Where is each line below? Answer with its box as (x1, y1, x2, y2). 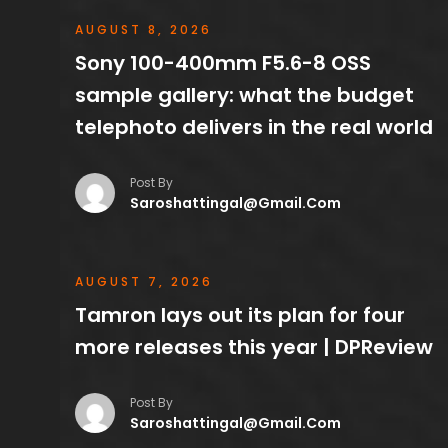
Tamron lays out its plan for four (75, 300, 405, 329)
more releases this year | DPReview (75, 332, 433, 361)
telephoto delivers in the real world (75, 112, 433, 141)
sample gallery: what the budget (75, 80, 414, 109)
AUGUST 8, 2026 (75, 20, 212, 38)
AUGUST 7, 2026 (75, 272, 213, 290)
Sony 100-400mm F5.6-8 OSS (75, 48, 371, 77)
